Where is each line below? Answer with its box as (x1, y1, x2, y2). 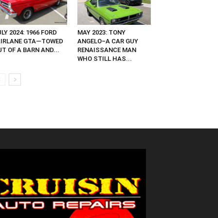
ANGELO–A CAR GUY (77, 37, 138, 45)
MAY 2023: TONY (77, 29, 126, 36)
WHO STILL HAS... (77, 55, 132, 63)
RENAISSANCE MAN (77, 46, 136, 54)
